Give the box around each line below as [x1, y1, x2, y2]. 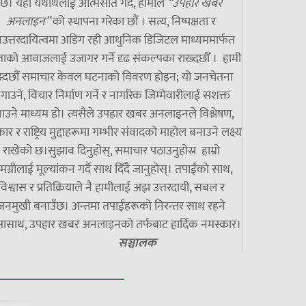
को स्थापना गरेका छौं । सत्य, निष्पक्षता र [50, 12, 217, 33]
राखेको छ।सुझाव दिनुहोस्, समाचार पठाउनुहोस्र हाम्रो [2, 141, 220, 162]
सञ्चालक [66, 233, 156, 254]
